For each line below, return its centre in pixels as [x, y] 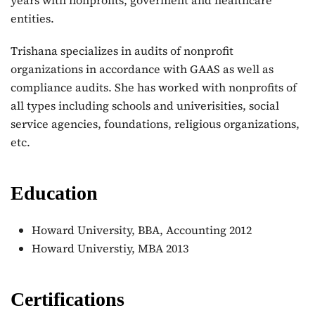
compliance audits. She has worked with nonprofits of [154, 87]
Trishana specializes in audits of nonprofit [122, 51]
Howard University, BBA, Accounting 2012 [142, 230]
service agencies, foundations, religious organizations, [155, 124]
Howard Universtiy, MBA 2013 [110, 248]
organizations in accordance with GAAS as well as [142, 69]
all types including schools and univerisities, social [145, 105]
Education [54, 193]
